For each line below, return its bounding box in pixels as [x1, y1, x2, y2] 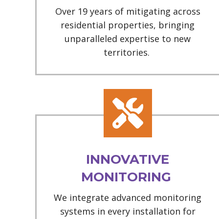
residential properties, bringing [61, 19, 195, 31]
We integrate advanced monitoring [54, 192, 202, 203]
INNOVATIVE [86, 152, 170, 167]
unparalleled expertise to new [65, 33, 191, 44]
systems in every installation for [60, 205, 196, 217]
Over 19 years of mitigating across [55, 5, 200, 17]
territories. [103, 46, 152, 58]
